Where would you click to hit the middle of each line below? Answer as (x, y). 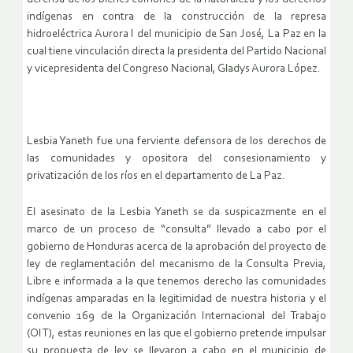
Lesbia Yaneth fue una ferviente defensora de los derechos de (176, 142)
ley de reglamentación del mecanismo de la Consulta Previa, (176, 265)
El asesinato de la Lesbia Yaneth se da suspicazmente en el (176, 213)
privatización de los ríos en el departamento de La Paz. (156, 176)
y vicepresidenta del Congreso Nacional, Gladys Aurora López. (174, 69)
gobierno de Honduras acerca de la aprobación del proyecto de (176, 247)
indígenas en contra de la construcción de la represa (176, 17)
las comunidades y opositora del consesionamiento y (176, 159)
